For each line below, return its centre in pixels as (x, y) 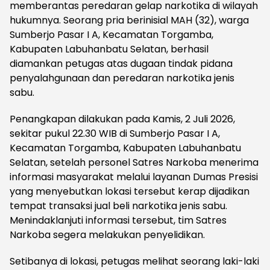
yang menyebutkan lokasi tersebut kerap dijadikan (130, 192)
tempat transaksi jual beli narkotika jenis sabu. (118, 206)
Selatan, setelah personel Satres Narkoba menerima (134, 163)
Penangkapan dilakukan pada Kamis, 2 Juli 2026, (122, 119)
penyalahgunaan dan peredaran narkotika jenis (122, 78)
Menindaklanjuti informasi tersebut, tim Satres (118, 221)
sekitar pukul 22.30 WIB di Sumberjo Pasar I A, (115, 134)
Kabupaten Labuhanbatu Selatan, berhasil (109, 49)
